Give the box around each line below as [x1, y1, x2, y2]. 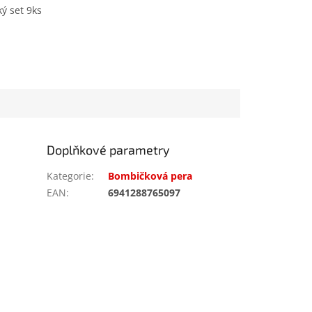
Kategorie [47, 169, 92, 183]
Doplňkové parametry [47, 142, 171, 158]
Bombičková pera [108, 169, 193, 183]
